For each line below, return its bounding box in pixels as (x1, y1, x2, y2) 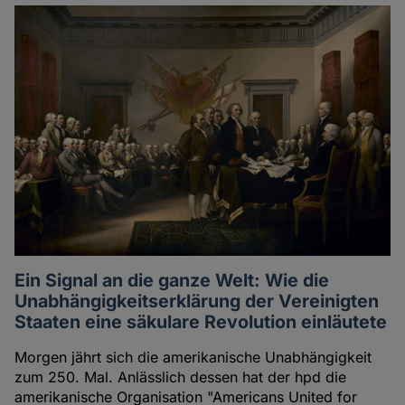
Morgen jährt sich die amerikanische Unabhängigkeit (14, 348, 372, 367)
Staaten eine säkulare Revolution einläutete (14, 311, 388, 334)
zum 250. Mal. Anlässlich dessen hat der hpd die (14, 368, 347, 387)
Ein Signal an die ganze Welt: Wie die (14, 269, 330, 292)
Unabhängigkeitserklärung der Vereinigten (14, 290, 380, 313)
